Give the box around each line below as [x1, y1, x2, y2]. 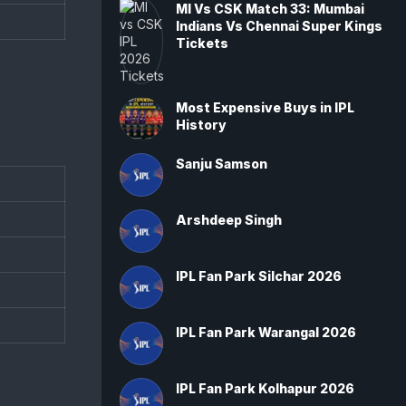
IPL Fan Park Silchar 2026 [176, 268, 342, 284]
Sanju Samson [176, 156, 267, 171]
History [176, 117, 227, 132]
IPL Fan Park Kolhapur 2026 [176, 381, 354, 396]
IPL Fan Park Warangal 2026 [176, 324, 356, 340]
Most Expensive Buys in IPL [176, 100, 354, 115]
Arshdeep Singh [176, 212, 282, 227]
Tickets [176, 35, 228, 51]
